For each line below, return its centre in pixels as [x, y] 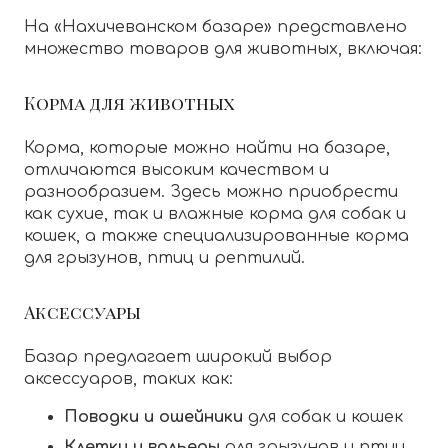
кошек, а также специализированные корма [216, 236]
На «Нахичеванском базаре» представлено [215, 27]
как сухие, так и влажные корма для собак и [215, 214]
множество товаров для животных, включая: [223, 49]
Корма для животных [129, 103]
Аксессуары [82, 312]
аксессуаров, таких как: [128, 379]
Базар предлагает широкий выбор [178, 357]
